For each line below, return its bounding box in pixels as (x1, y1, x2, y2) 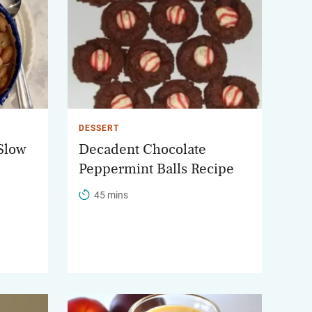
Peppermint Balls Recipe (79, 161, 234, 176)
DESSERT (79, 123, 119, 133)
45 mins (94, 189, 128, 201)
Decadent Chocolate (79, 141, 206, 157)
